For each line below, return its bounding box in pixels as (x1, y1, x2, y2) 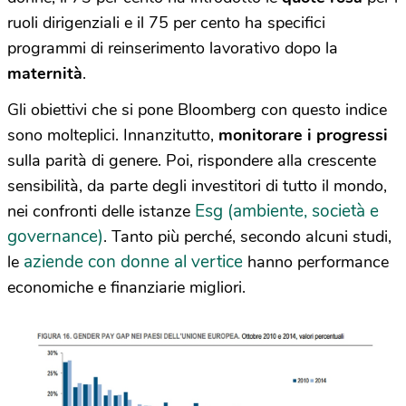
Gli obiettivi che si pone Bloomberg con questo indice (7, 98, 387, 121)
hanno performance (243, 250, 389, 273)
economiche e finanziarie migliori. (7, 275, 246, 298)
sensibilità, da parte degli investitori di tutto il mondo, (7, 174, 387, 197)
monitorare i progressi (218, 123, 388, 146)
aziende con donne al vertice (24, 249, 243, 274)
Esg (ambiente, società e (195, 198, 379, 223)
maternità (7, 62, 82, 84)
